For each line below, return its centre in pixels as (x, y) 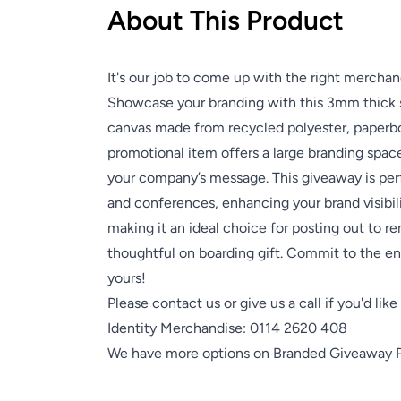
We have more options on (190, 354)
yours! (127, 278)
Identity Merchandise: (179, 328)
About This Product (226, 21)
